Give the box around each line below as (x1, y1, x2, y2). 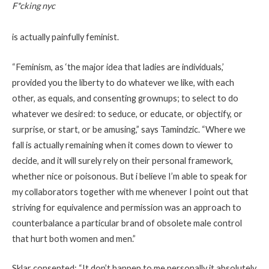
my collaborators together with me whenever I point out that (12, 186, 249, 197)
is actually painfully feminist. (12, 32, 119, 43)
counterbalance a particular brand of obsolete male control (12, 217, 242, 228)
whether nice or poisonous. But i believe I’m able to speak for (12, 171, 247, 181)
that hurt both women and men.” (12, 233, 136, 244)
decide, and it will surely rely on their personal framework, (12, 155, 233, 166)
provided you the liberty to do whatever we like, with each (12, 77, 234, 88)
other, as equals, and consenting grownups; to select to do (12, 92, 238, 103)
